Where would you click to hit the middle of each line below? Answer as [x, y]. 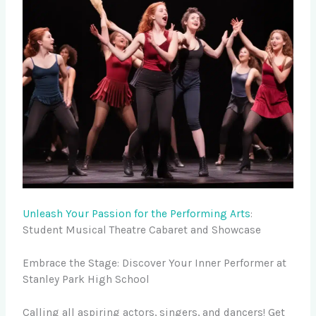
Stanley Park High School [86, 280]
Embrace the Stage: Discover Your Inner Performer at [155, 263]
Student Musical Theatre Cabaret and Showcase [142, 230]
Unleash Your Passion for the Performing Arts [137, 213]
